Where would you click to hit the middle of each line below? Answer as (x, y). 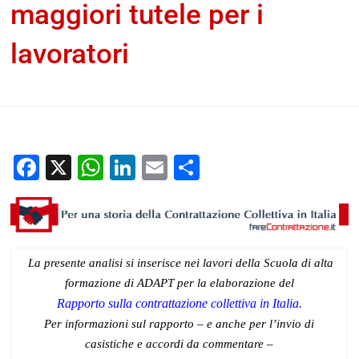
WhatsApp (163, 167)
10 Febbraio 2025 (154, 123)
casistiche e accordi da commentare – (179, 343)
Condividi (253, 167)
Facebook (95, 167)
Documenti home (268, 123)
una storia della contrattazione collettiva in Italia (147, 143)
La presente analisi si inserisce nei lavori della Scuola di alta (181, 262)
